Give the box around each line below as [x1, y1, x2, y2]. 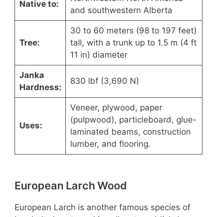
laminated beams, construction [70, 127, 191, 137]
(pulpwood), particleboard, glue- [70, 115, 197, 125]
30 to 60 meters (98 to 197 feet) [70, 26, 197, 36]
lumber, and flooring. [70, 139, 151, 149]
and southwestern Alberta [70, 5, 172, 15]
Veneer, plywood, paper [70, 103, 162, 113]
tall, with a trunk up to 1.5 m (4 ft [70, 38, 197, 48]
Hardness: [19, 82, 62, 93]
